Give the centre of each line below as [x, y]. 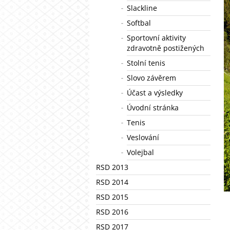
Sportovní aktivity [156, 38]
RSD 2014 [112, 182]
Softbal [139, 23]
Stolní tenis [146, 63]
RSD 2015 [112, 197]
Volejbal [140, 152]
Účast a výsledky [155, 93]
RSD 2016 [112, 212]
